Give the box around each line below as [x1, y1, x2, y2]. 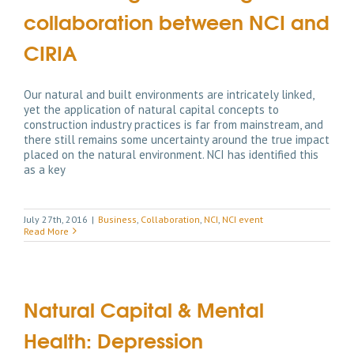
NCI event [222, 213, 263, 225]
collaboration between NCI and [24, 5, 330, 36]
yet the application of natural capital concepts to [24, 101, 279, 117]
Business [98, 213, 137, 225]
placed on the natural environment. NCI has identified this [24, 146, 318, 162]
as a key [24, 161, 66, 177]
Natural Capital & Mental [24, 292, 264, 324]
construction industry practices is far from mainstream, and [24, 116, 323, 132]
